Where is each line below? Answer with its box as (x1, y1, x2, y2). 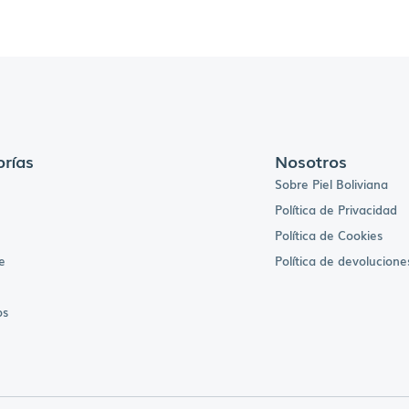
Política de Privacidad (274, 201, 397, 219)
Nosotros (274, 149, 347, 173)
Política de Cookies (274, 226, 383, 245)
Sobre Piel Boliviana (274, 175, 388, 194)
